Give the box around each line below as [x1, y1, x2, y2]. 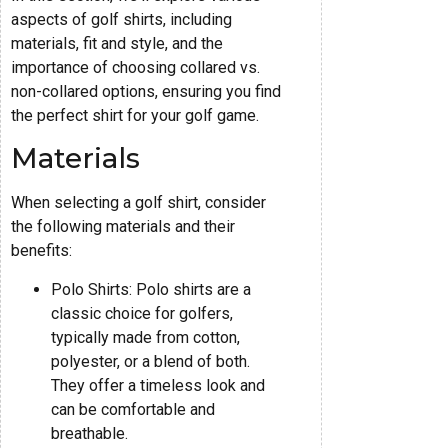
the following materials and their [11, 217, 235, 237]
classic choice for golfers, [51, 303, 233, 323]
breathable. [51, 423, 128, 443]
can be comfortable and [51, 399, 215, 419]
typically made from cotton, [51, 327, 240, 347]
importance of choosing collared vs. [11, 58, 260, 78]
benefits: [11, 241, 72, 261]
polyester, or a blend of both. [51, 351, 250, 371]
